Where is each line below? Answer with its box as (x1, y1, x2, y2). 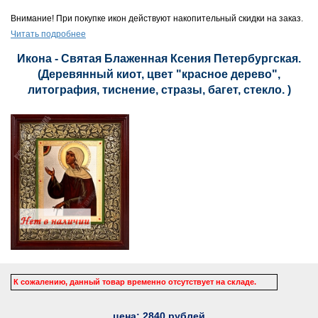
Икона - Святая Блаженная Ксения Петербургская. (17, 53, 301, 65)
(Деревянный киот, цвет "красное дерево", (38, 68, 280, 80)
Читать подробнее (11, 29, 86, 39)
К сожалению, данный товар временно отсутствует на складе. (13, 277, 256, 286)
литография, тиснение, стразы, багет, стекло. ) (27, 84, 291, 96)
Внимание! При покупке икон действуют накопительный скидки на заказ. (11, 13, 303, 23)
